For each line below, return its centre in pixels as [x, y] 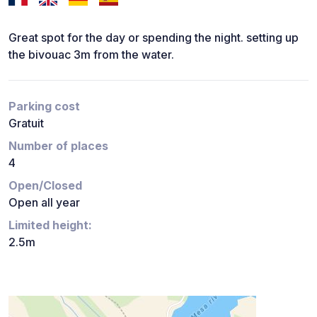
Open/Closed [45, 185]
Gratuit [26, 123]
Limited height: [50, 225]
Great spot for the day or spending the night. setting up [154, 37]
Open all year [44, 202]
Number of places [58, 145]
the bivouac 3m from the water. [91, 54]
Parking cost [44, 106]
